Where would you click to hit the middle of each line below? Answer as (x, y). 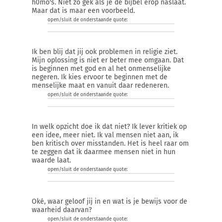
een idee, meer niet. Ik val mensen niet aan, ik (105, 135)
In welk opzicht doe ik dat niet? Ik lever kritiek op (109, 127)
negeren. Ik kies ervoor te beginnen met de (100, 77)
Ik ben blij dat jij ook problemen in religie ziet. (105, 52)
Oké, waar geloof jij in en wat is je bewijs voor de (110, 201)
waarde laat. (51, 160)
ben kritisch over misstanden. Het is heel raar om (110, 143)
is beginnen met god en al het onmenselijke (101, 69)
